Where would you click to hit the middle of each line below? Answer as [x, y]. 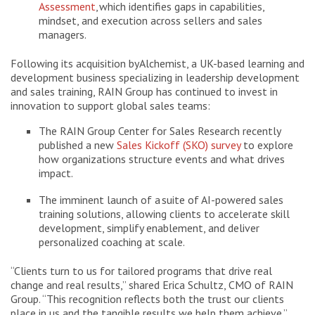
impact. [56, 173]
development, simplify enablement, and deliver [149, 227]
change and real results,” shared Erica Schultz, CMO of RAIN [152, 284]
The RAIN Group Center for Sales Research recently [160, 130]
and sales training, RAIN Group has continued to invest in [144, 91]
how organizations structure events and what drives [162, 159]
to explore [267, 144]
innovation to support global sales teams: [110, 105]
